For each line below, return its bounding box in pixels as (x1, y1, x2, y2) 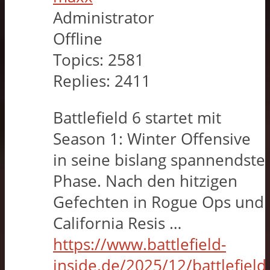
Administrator (53, 7, 154, 29)
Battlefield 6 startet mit (53, 107, 221, 128)
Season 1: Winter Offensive (53, 128, 251, 149)
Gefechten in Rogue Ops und (53, 191, 264, 213)
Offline (53, 28, 102, 50)
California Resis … (53, 212, 181, 234)
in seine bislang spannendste (53, 149, 265, 171)
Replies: (53, 71, 110, 92)
